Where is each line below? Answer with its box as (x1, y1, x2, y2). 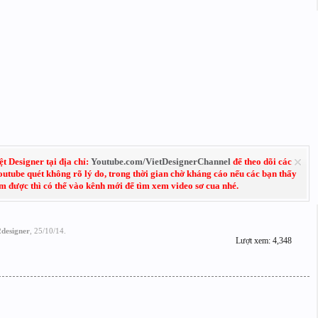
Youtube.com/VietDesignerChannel (90, 156, 231, 167)
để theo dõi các (230, 156, 292, 167)
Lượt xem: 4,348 (235, 236, 292, 246)
